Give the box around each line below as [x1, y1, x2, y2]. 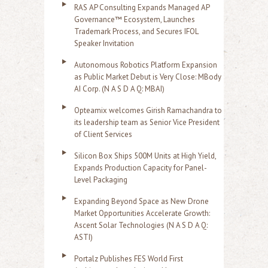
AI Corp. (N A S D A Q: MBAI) [74, 83, 165, 94]
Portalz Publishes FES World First [74, 253, 183, 264]
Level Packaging [74, 174, 127, 185]
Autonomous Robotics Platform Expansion [74, 59, 217, 70]
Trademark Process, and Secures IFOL [74, 26, 198, 36]
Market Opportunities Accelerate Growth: [74, 208, 210, 218]
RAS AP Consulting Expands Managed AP [74, 2, 209, 13]
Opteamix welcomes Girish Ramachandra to [74, 105, 222, 115]
